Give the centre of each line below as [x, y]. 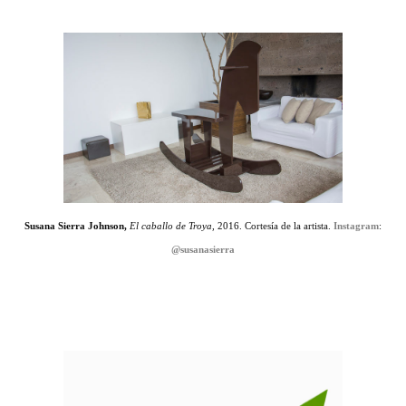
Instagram [356, 226]
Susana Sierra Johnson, [76, 226]
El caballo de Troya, [172, 226]
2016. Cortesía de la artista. [275, 226]
